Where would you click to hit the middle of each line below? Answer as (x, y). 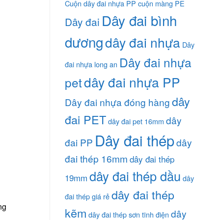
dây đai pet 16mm (136, 121)
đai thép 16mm (96, 159)
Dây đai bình (139, 20)
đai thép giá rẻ (87, 196)
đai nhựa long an (91, 64)
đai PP (79, 142)
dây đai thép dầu (135, 176)
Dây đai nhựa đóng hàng (117, 102)
